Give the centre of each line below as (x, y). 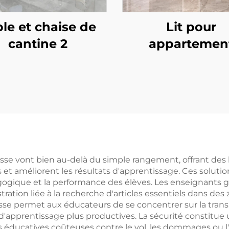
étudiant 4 (191, 61)
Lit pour (191, 27)
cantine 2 (38, 44)
